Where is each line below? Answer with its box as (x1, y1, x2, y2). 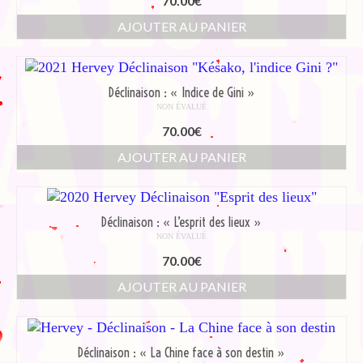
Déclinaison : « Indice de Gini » (108, 83, 255, 100)
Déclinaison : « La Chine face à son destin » (78, 344, 285, 361)
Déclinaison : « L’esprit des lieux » (101, 214, 262, 231)
